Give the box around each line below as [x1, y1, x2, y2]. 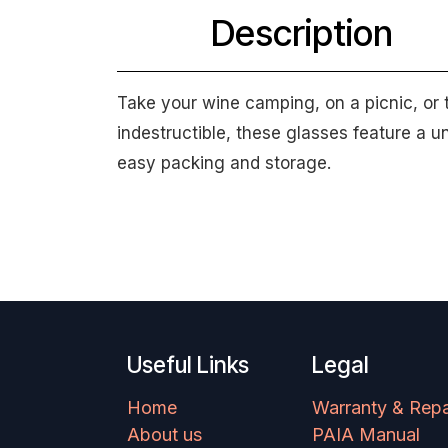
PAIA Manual [312, 424, 420, 446]
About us [127, 424, 202, 446]
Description [211, 11, 393, 55]
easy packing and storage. [117, 153, 331, 173]
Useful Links [127, 351, 249, 379]
